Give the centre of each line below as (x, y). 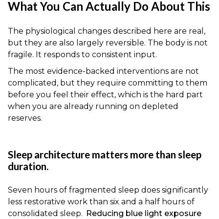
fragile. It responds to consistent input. (82, 55)
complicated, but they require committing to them (108, 83)
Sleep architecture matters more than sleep (105, 154)
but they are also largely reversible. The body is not (108, 43)
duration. (28, 166)
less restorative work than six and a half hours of (101, 202)
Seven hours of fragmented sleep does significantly (108, 190)
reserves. (25, 118)
